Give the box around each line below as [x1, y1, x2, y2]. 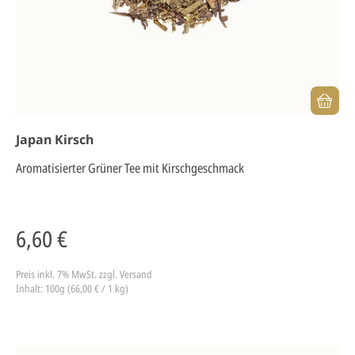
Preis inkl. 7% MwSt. [16, 267, 99, 281]
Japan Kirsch [16, 131, 94, 148]
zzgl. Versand [99, 267, 152, 281]
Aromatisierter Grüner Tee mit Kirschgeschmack [16, 159, 244, 177]
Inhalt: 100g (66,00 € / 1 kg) [16, 281, 128, 296]
